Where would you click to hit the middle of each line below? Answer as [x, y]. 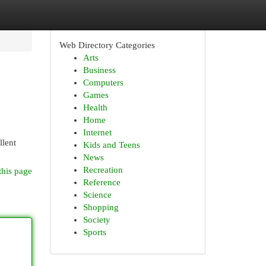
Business [99, 70]
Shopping [101, 207]
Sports [94, 232]
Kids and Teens [111, 145]
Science [97, 195]
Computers [103, 83]
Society [96, 220]
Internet [97, 132]
